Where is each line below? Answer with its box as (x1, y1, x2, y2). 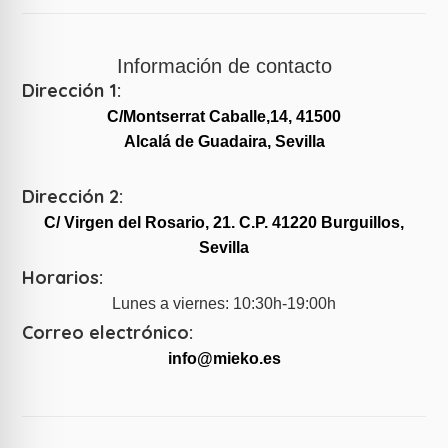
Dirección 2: (22, 185, 124, 209)
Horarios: (22, 265, 104, 289)
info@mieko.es (167, 350, 281, 368)
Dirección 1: (22, 79, 122, 103)
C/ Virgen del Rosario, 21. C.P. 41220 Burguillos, (44, 214, 404, 232)
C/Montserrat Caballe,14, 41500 (107, 108, 341, 126)
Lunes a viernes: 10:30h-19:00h (112, 294, 336, 312)
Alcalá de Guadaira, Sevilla (123, 133, 325, 151)
